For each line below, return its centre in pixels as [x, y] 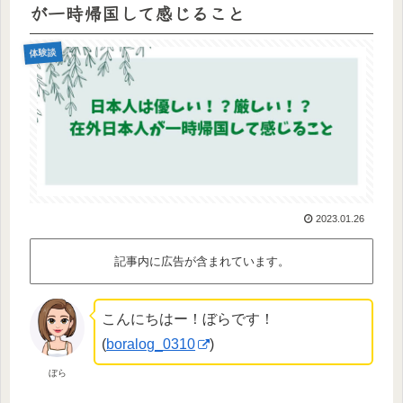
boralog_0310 [151, 344]
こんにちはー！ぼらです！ [188, 318]
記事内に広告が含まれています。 [201, 261]
